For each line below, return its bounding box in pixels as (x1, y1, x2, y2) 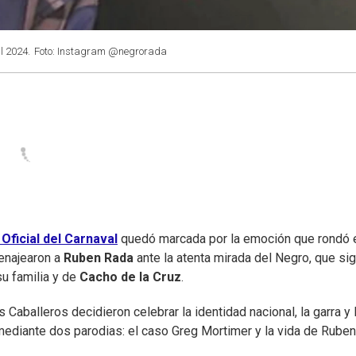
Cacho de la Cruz (79, 269, 181, 285)
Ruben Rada (60, 250, 133, 266)
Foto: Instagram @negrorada (34, 45, 167, 57)
